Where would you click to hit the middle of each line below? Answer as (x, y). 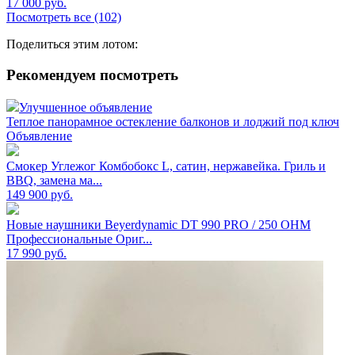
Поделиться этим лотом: (72, 44)
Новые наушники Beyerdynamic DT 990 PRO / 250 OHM (158, 224)
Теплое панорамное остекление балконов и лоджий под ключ (173, 121)
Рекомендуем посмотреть (92, 75)
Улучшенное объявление (86, 107)
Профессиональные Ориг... (79, 239)
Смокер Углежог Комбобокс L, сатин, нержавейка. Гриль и (166, 166)
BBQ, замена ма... (54, 180)
